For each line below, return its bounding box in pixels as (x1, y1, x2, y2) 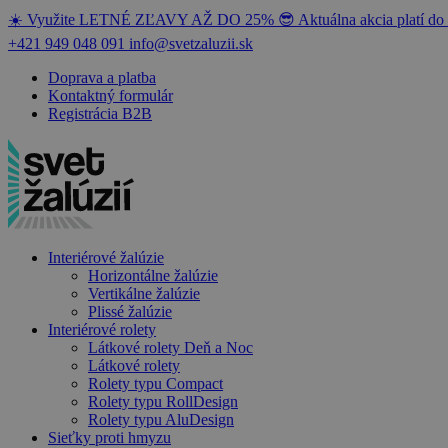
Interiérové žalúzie (48, 249, 164, 266)
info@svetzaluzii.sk (129, 35, 253, 52)
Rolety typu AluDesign (88, 411, 234, 428)
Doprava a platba (48, 69, 156, 86)
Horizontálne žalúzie (88, 267, 218, 284)
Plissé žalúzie (88, 303, 172, 320)
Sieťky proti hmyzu (48, 429, 171, 446)
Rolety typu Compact (88, 375, 223, 392)
